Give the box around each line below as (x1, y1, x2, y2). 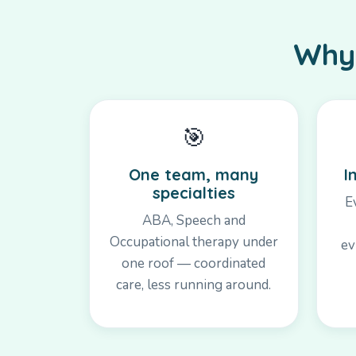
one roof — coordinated (122, 253, 266, 273)
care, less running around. (116, 275, 272, 294)
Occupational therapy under (109, 232, 278, 251)
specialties (152, 182, 235, 203)
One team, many (129, 164, 259, 184)
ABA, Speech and (141, 211, 246, 230)
